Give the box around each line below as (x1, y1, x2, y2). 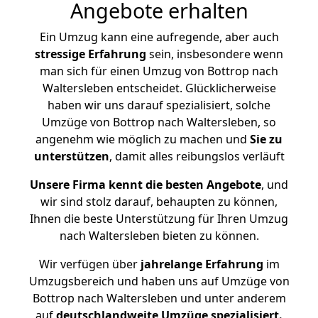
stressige (35, 46, 85, 62)
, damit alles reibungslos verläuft (109, 148, 285, 164)
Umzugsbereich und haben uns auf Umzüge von (28, 273, 290, 289)
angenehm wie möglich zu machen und (35, 131, 250, 147)
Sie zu (250, 131, 283, 147)
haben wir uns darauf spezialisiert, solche (48, 97, 270, 113)
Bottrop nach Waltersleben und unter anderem (32, 290, 286, 306)
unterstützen (33, 148, 109, 164)
